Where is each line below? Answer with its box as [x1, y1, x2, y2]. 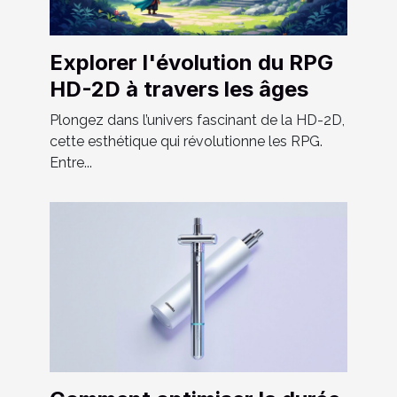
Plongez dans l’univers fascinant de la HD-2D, [50, 111, 345, 128]
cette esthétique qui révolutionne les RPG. [50, 132, 323, 150]
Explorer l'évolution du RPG [50, 49, 333, 75]
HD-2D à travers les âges [50, 75, 309, 102]
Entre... [50, 153, 92, 171]
